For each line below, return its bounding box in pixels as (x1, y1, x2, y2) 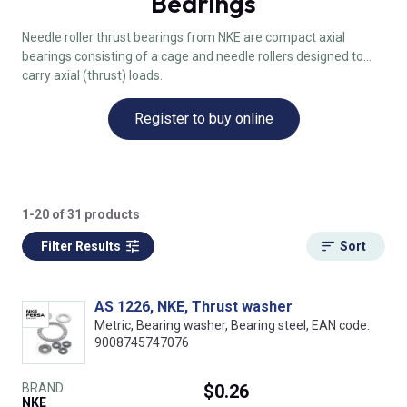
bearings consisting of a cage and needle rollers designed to (22, 49, 363, 65)
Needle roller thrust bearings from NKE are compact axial (22, 30, 345, 45)
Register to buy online (134, 110, 273, 128)
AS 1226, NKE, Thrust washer (94, 298, 293, 316)
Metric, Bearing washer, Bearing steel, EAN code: (94, 318, 370, 333)
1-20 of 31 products (22, 207, 140, 223)
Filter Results (41, 239, 121, 254)
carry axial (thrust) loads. (22, 68, 163, 84)
